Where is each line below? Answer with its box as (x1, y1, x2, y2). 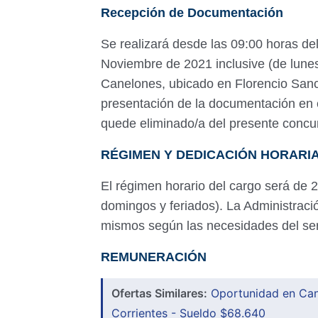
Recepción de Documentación (101, 6, 283, 20)
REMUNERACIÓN (101, 250, 210, 264)
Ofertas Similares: (111, 286, 207, 300)
